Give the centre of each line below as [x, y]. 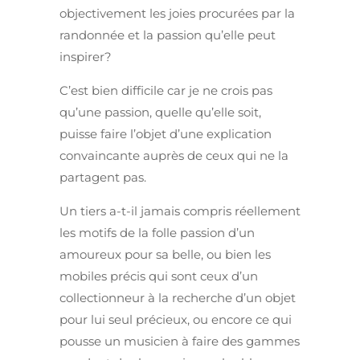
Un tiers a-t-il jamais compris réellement [180, 211]
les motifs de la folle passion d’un [157, 233]
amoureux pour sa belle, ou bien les [165, 255]
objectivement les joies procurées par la [177, 14]
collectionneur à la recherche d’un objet [178, 298]
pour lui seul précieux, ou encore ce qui [176, 320]
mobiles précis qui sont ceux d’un [159, 276]
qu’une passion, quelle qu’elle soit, [160, 112]
